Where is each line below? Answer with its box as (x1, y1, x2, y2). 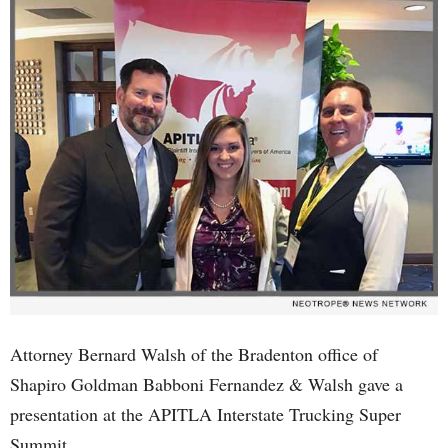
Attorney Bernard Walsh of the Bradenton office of (10, 342, 378, 366)
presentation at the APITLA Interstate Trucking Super (10, 402, 401, 426)
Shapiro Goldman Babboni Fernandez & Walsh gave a (10, 372, 403, 396)
